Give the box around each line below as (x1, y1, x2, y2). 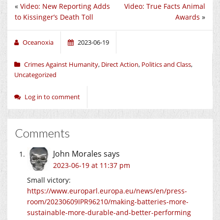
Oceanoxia (23, 37, 54, 47)
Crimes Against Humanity (24, 59, 98, 69)
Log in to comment (25, 92, 80, 101)
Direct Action (101, 59, 138, 69)
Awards (175, 12, 200, 22)
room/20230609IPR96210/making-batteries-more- (27, 196, 189, 206)
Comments (15, 125, 70, 140)
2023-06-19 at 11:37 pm (53, 160, 130, 170)
